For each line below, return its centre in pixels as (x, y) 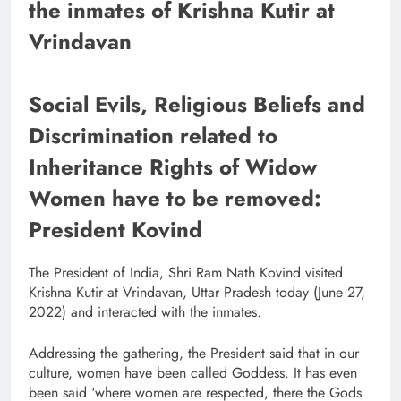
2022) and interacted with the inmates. (145, 311)
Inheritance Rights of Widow (173, 166)
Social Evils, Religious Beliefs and (197, 104)
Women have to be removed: (175, 198)
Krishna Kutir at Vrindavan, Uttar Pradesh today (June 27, (197, 292)
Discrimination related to (153, 135)
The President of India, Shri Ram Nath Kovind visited (186, 272)
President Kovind (115, 229)
